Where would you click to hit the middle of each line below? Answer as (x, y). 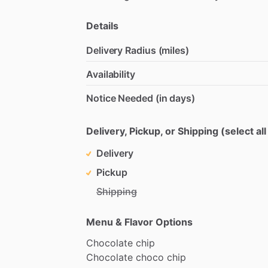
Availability (111, 74)
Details (102, 25)
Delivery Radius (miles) (138, 50)
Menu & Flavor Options (139, 222)
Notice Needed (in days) (141, 98)
